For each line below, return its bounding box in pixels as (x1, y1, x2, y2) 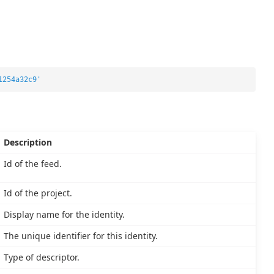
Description (3, 136, 52, 148)
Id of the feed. (3, 157, 62, 169)
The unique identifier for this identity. (3, 229, 158, 242)
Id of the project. (3, 187, 72, 199)
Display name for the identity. (3, 208, 125, 220)
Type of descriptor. (3, 251, 80, 263)
